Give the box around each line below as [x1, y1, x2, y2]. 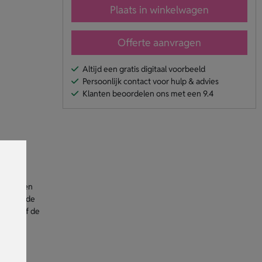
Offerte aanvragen [117, 35, 201, 49]
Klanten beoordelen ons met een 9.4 [82, 88, 213, 99]
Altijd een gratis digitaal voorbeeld [82, 63, 205, 74]
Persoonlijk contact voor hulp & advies [82, 75, 219, 87]
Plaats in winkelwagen [109, 2, 209, 16]
